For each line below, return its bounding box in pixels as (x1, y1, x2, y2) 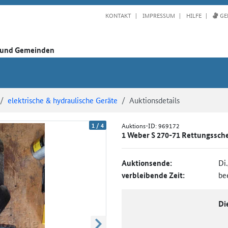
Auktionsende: (122, 157, 172, 168)
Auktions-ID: (122, 120, 158, 130)
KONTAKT (105, 10, 131, 20)
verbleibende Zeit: (122, 169, 185, 181)
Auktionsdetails (129, 94, 180, 105)
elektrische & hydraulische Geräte (8, 94, 118, 105)
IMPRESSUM (141, 10, 175, 20)
